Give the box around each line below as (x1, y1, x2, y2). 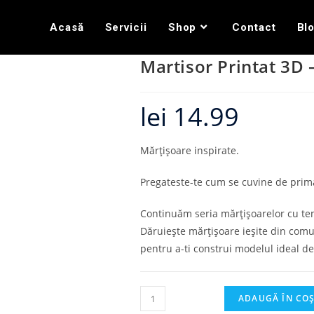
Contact (232, 21, 276, 34)
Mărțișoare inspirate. (140, 144, 239, 157)
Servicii (104, 21, 147, 34)
